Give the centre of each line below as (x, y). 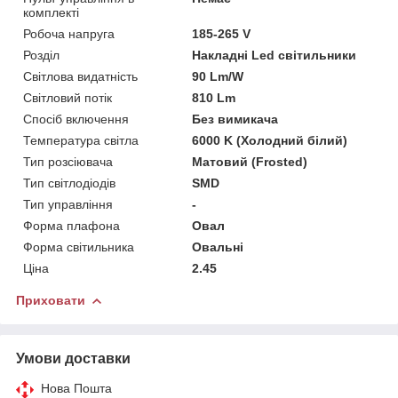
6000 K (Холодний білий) (270, 140)
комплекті (51, 12)
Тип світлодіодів (69, 183)
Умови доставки (73, 358)
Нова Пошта (76, 388)
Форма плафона (72, 225)
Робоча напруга (69, 33)
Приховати (51, 300)
